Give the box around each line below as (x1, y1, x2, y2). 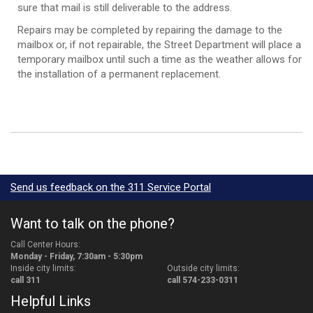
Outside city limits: (167, 263, 240, 273)
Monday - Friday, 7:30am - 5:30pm (10, 251, 143, 261)
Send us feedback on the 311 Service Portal (10, 181, 211, 194)
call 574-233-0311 (167, 275, 238, 285)
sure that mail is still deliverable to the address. (17, 1, 238, 14)
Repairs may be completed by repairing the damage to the (17, 23, 282, 36)
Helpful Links (10, 293, 91, 310)
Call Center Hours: (10, 239, 80, 249)
